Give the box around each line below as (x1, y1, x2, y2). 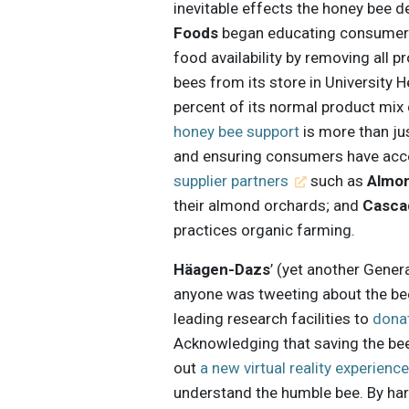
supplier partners (173, 171, 289, 190)
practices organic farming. (173, 220, 356, 239)
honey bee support (173, 121, 300, 141)
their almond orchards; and (173, 195, 363, 215)
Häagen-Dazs (173, 259, 271, 278)
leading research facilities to (173, 309, 373, 328)
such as (306, 171, 367, 190)
